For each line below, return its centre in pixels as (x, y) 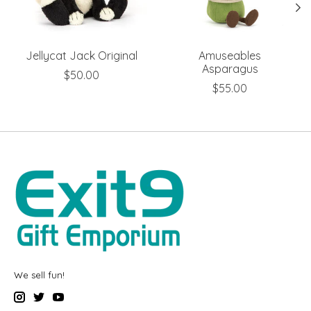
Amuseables (230, 55)
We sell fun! (39, 275)
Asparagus (230, 68)
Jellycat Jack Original (81, 55)
